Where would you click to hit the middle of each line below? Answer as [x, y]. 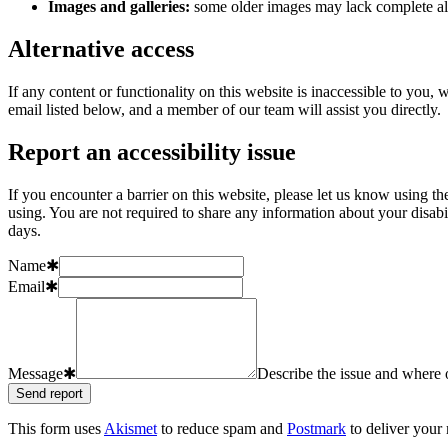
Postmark [316, 429]
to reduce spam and [222, 429]
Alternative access [101, 49]
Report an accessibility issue [152, 152]
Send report [49, 394]
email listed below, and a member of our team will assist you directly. [224, 110]
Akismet [130, 429]
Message [35, 374]
